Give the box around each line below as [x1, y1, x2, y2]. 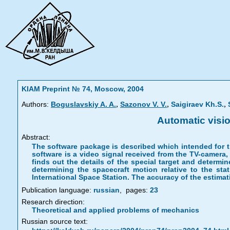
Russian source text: [22, 218, 88, 225]
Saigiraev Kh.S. [171, 101, 224, 108]
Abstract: [22, 133, 50, 141]
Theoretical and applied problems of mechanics [32, 206, 199, 214]
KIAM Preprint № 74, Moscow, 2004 [22, 85, 144, 93]
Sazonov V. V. [120, 101, 167, 108]
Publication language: [22, 186, 91, 194]
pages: [124, 186, 148, 194]
